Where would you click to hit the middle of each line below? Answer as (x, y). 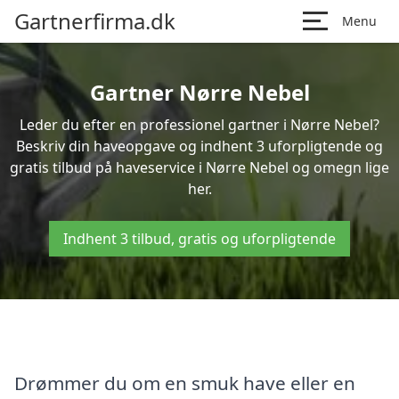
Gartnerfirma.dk (95, 21)
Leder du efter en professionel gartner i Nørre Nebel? (199, 125)
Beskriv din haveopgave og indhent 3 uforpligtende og (199, 146)
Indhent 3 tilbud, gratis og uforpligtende (199, 239)
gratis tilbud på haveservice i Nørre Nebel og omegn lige (199, 167)
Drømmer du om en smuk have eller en (185, 383)
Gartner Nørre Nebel (199, 92)
